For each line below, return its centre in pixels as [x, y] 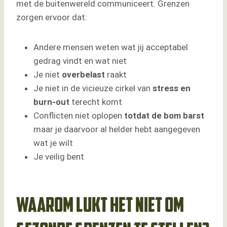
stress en [172, 88]
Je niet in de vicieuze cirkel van [93, 88]
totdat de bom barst [164, 116]
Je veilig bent [59, 157]
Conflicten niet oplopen [79, 116]
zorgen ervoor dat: [52, 17]
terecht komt [96, 102]
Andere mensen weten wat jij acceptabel [111, 47]
